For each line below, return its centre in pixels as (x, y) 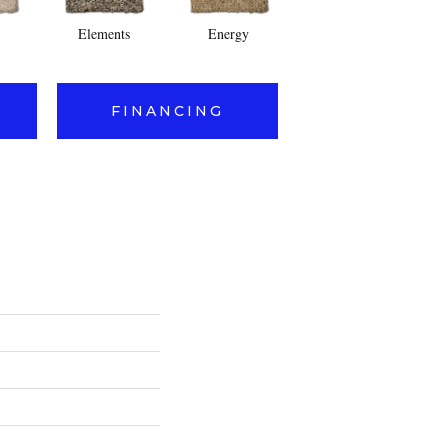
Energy (228, 33)
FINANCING (167, 111)
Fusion (353, 33)
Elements (103, 33)
